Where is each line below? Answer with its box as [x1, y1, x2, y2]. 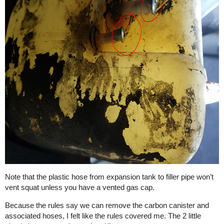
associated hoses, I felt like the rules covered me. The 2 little [5, 211, 201, 220]
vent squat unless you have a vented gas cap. [5, 183, 154, 191]
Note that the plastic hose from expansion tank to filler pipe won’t [5, 172, 213, 181]
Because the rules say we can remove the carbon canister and [5, 201, 209, 209]
